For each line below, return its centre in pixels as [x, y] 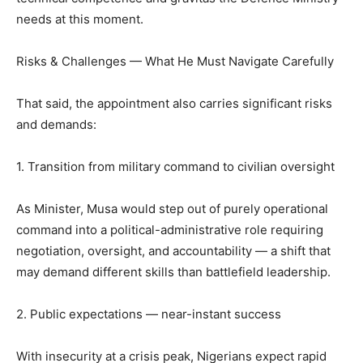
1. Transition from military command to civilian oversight [175, 167]
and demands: [56, 125]
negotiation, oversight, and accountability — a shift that [173, 251]
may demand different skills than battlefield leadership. [173, 272]
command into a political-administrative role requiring [170, 230]
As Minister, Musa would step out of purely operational [172, 209]
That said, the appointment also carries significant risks [174, 104]
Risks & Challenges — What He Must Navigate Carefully [175, 62]
